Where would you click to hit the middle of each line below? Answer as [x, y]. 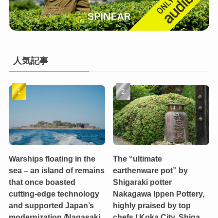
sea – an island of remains [56, 170]
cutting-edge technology [54, 193]
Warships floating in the [52, 158]
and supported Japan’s [51, 205]
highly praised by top [152, 205]
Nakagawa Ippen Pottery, [159, 193]
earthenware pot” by [151, 170]
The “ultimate [138, 158]
